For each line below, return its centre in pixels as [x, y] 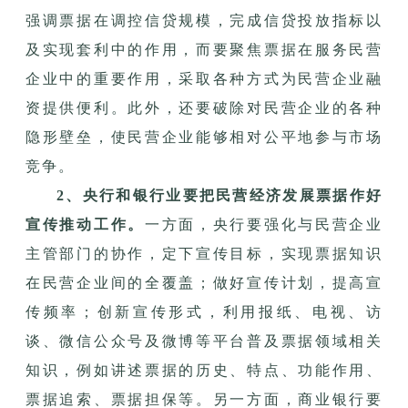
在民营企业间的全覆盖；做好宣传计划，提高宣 [204, 282]
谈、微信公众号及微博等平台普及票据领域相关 [204, 341]
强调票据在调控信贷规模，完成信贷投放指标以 [204, 20]
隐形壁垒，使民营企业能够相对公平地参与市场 [204, 137]
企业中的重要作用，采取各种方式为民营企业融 [204, 78]
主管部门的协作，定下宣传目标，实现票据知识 [204, 253]
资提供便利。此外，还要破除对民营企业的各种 [204, 107]
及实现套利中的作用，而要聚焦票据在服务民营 [204, 49]
